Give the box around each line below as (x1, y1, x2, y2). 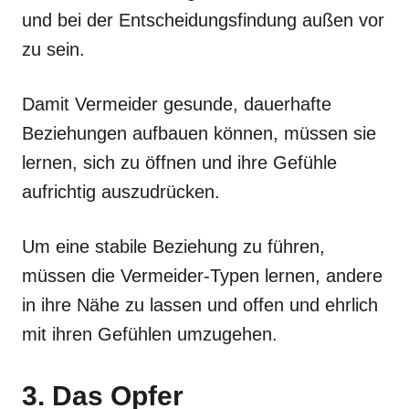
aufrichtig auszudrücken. (22, 181, 220, 202)
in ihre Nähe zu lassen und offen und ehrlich (22, 294, 378, 315)
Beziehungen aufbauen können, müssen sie (22, 122, 376, 143)
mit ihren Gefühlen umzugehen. (22, 323, 278, 344)
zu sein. (22, 38, 85, 59)
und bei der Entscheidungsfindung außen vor (22, 9, 384, 30)
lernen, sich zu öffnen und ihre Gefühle (22, 152, 337, 173)
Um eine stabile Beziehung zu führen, (22, 236, 325, 257)
